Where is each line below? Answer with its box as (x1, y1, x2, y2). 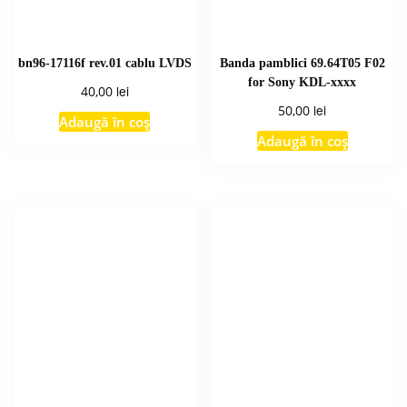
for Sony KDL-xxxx (248, 74, 357, 90)
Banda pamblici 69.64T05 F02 (219, 55, 385, 71)
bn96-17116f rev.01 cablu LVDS (17, 55, 192, 71)
